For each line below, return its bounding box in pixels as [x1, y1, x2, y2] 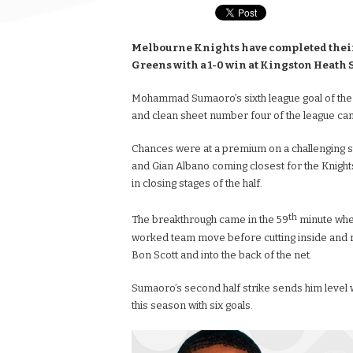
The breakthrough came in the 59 [132, 214, 288, 226]
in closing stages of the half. [132, 177, 262, 190]
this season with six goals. [132, 299, 253, 311]
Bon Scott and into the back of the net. [132, 248, 312, 261]
